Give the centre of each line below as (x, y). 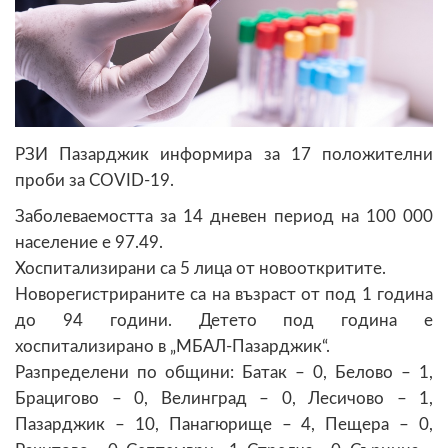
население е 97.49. (89, 242)
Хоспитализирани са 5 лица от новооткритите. (200, 268)
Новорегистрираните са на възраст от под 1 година (224, 294)
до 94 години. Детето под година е (224, 320)
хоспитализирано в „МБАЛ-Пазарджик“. (172, 346)
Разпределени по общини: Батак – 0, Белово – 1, (224, 372)
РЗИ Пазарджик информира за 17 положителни (224, 154)
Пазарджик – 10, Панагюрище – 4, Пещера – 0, (224, 424)
